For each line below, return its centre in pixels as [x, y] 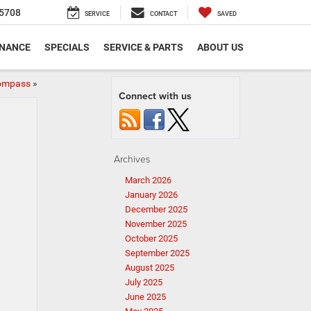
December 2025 [156, 209]
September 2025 [157, 253]
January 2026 [151, 195]
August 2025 [150, 268]
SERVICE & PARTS [143, 48]
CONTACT [163, 14]
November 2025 [156, 224]
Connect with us [155, 96]
